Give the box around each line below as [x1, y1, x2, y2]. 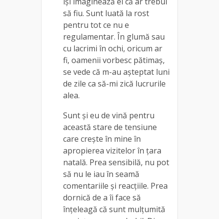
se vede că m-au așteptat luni [63, 66, 170, 77]
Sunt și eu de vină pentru [63, 109, 154, 121]
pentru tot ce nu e [63, 19, 129, 30]
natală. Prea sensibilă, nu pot [63, 156, 169, 168]
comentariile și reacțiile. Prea [63, 180, 168, 191]
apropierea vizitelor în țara [63, 145, 161, 156]
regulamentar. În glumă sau [63, 31, 165, 42]
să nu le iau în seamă [63, 168, 139, 179]
